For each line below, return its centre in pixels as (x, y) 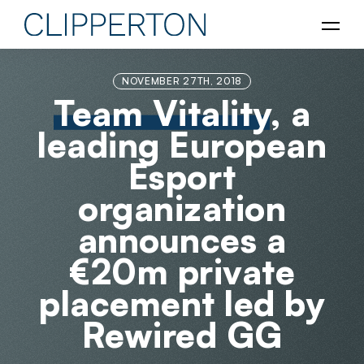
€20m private (182, 271)
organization (182, 208)
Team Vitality (162, 113)
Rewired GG (182, 335)
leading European (182, 145)
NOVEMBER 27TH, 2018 (182, 81)
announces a (182, 240)
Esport (182, 176)
